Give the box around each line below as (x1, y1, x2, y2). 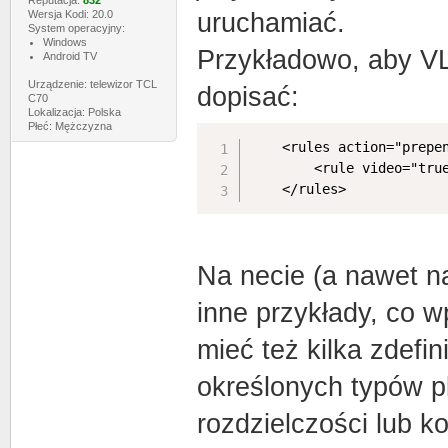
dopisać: (196, 82, 299, 112)
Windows (42, 36, 87, 48)
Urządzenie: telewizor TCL (27, 78, 157, 90)
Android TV (42, 50, 97, 62)
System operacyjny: (27, 22, 125, 34)
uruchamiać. (196, 8, 345, 38)
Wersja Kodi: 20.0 (27, 8, 113, 20)
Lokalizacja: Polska (27, 106, 121, 118)
